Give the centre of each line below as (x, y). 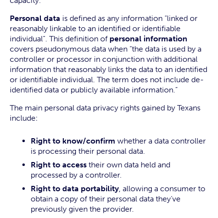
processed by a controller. (76, 175)
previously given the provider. (82, 209)
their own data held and (128, 165)
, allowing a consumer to (162, 189)
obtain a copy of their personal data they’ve (106, 199)
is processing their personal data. (88, 151)
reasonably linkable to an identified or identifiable (95, 28)
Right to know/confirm (73, 141)
